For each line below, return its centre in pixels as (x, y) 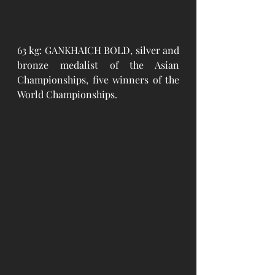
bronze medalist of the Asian (98, 64)
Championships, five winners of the (98, 79)
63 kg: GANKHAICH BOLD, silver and (98, 50)
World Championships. (67, 94)
